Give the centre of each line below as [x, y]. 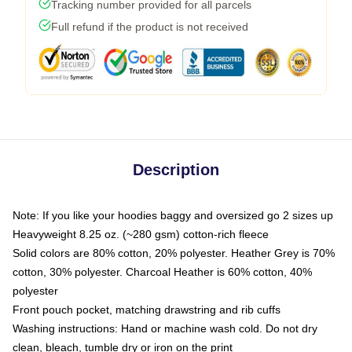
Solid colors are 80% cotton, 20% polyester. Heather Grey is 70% [174, 253]
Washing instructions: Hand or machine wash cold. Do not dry [165, 328]
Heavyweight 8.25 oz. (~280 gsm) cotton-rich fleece [141, 234]
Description [176, 169]
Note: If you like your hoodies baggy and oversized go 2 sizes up [173, 215]
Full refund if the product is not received [150, 26]
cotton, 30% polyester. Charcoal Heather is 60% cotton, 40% [162, 271]
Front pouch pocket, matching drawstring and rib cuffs [147, 309]
